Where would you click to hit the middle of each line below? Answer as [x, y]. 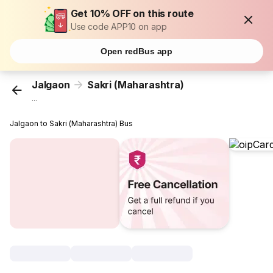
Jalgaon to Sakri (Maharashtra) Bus [72, 124]
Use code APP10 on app [119, 27]
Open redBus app [136, 51]
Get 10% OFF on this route [132, 13]
